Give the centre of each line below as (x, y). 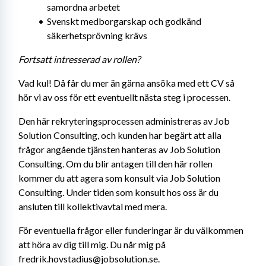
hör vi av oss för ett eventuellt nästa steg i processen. (124, 97)
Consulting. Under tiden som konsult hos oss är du (118, 192)
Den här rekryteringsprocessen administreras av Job (124, 121)
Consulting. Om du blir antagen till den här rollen (115, 164)
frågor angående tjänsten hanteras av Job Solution (119, 149)
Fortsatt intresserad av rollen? (79, 59)
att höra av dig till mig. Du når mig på (92, 244)
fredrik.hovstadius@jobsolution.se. (89, 259)
